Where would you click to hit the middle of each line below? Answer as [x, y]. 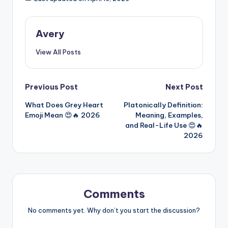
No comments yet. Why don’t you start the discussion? [114, 210]
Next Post [184, 87]
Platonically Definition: [163, 105]
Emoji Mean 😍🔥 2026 [63, 115]
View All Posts [58, 52]
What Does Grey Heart [64, 105]
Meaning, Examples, [169, 115]
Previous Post [51, 87]
